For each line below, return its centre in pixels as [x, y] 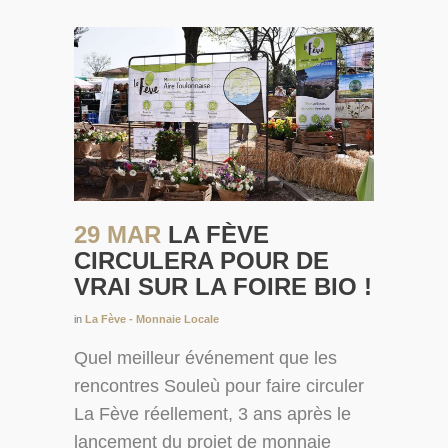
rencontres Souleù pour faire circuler [219, 385]
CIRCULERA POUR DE [201, 260]
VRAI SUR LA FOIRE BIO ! [223, 286]
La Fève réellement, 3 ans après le [212, 413]
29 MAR [121, 234]
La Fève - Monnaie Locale [152, 318]
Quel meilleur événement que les [205, 357]
